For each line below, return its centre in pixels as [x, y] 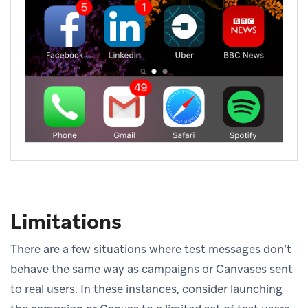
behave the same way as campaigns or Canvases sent [152, 269]
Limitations [66, 222]
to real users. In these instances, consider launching [146, 289]
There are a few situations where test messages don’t [151, 249]
